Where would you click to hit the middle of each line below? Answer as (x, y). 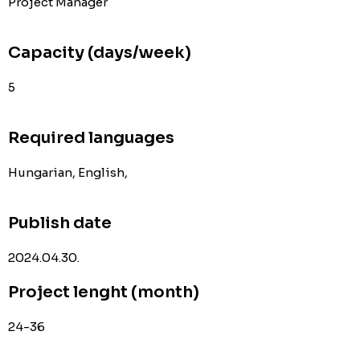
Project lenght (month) (104, 292)
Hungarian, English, (68, 172)
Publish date (60, 223)
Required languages (91, 138)
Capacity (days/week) (100, 53)
